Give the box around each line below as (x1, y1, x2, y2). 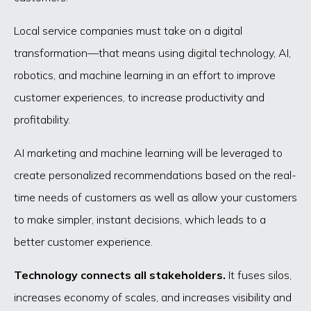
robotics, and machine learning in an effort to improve (14, 68, 276, 83)
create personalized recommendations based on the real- (14, 168, 296, 183)
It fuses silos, (226, 268, 292, 283)
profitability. (14, 112, 70, 127)
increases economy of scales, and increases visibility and (14, 290, 292, 305)
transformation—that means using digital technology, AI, (14, 46, 291, 60)
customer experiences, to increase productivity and (14, 90, 264, 105)
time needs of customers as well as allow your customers (14, 190, 297, 205)
